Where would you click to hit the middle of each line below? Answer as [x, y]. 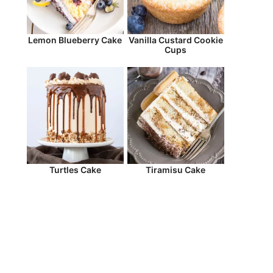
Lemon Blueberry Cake [75, 40]
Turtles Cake [75, 169]
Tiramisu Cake [176, 169]
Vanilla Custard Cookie [175, 40]
